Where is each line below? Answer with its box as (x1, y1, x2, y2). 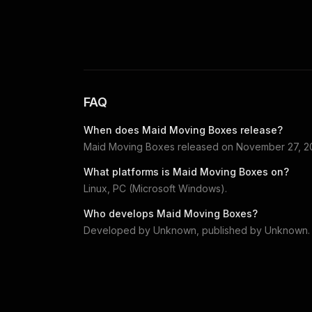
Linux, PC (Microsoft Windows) (84, 182, 225, 194)
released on (178, 140, 233, 153)
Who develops (84, 207, 157, 219)
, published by (196, 224, 265, 236)
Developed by (84, 224, 153, 236)
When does (84, 123, 142, 136)
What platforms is (84, 165, 173, 178)
